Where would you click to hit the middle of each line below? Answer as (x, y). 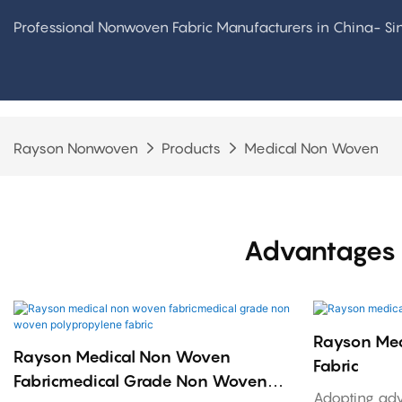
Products (191, 148)
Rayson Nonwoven (76, 148)
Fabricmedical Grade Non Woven (140, 381)
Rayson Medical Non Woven (122, 357)
